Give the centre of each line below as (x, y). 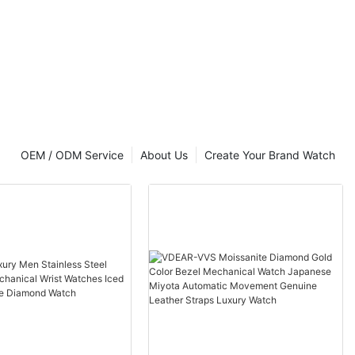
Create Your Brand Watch (270, 155)
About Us (164, 155)
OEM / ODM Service (72, 155)
